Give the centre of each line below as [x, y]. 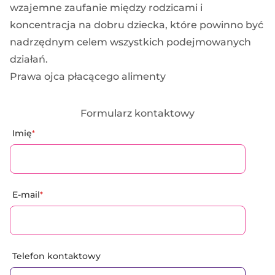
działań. [29, 60]
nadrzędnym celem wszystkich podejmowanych [130, 42]
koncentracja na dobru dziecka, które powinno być [137, 25]
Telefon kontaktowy [56, 256]
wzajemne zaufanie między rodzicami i [106, 8]
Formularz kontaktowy [137, 114]
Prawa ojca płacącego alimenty [88, 77]
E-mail [26, 195]
